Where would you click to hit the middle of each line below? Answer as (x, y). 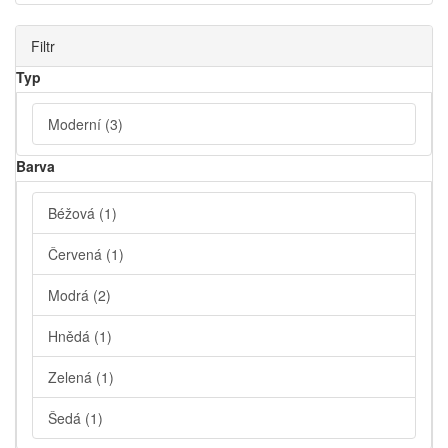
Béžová (73, 213)
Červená (77, 254)
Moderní (76, 124)
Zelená (72, 377)
